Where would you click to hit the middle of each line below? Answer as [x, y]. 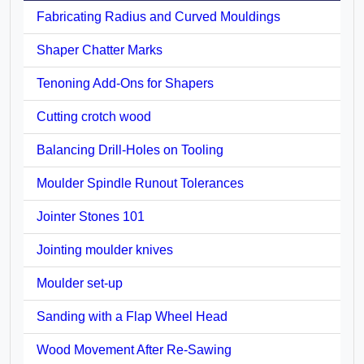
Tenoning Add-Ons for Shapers [125, 83]
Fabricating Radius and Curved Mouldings [158, 16]
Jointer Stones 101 [91, 216]
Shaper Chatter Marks [100, 50]
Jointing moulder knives [105, 249]
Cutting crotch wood [94, 116]
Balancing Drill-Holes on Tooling [130, 149]
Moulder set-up [80, 283]
